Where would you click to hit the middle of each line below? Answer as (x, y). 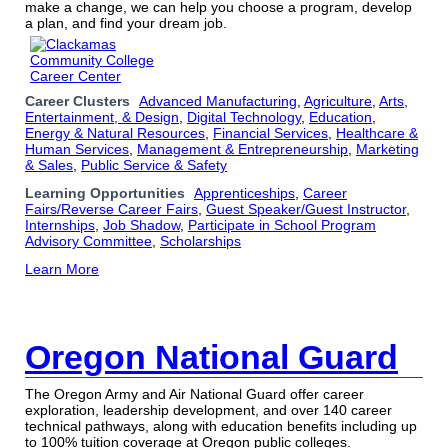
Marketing (387, 148)
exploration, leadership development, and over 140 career (208, 410)
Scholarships (200, 240)
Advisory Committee (88, 240)
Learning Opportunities (105, 192)
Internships (60, 224)
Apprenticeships (244, 192)
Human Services (77, 148)
